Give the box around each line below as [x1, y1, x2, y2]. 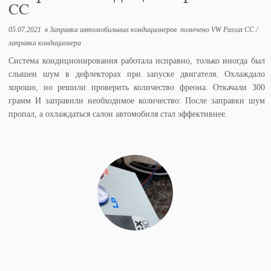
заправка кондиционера [8, 38, 82, 47]
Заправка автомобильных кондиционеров [50, 25, 179, 34]
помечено [178, 25, 212, 34]
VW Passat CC [211, 25, 256, 34]
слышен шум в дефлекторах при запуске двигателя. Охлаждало [8, 69, 265, 79]
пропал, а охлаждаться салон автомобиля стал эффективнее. [8, 109, 228, 119]
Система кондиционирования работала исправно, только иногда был [8, 56, 265, 65]
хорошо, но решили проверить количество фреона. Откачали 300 [8, 82, 265, 92]
